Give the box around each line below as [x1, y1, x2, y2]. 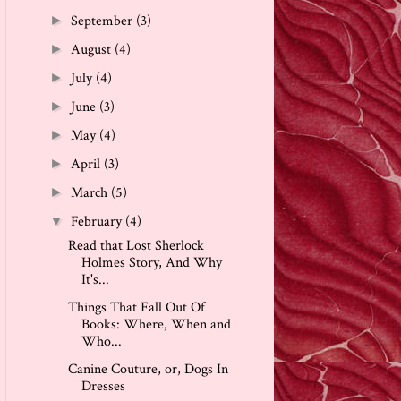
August [71, 39, 115, 59]
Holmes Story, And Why [81, 252, 222, 272]
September [71, 11, 137, 30]
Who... [81, 331, 122, 351]
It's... [81, 269, 109, 289]
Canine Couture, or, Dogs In [67, 359, 228, 379]
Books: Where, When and [81, 314, 231, 334]
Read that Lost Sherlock [67, 235, 204, 255]
